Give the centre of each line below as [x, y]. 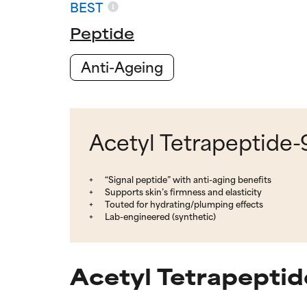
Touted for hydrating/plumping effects [183, 203]
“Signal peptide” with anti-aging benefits [187, 179]
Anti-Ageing [122, 66]
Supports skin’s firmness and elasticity [182, 191]
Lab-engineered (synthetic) [159, 216]
